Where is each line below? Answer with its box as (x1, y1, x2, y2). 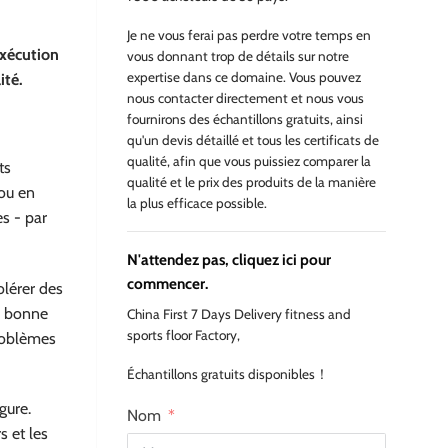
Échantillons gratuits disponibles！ (127, 365, 329, 382)
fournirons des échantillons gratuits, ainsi (127, 110, 363, 127)
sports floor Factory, (127, 327, 240, 344)
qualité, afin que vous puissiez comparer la (127, 152, 371, 169)
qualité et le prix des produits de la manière (127, 173, 376, 190)
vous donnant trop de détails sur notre (127, 47, 349, 64)
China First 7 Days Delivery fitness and (127, 306, 351, 323)
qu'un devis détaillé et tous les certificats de (127, 131, 379, 148)
